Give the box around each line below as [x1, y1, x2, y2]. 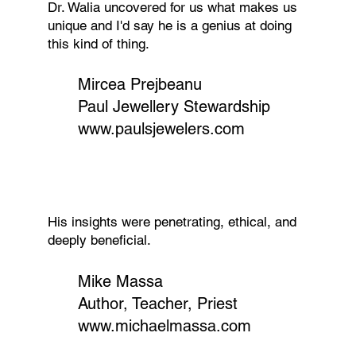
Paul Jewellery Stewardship [77, 96, 270, 116]
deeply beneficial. [47, 232, 151, 249]
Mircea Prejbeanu [77, 74, 202, 94]
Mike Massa [77, 271, 163, 291]
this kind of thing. [47, 35, 149, 52]
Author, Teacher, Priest [77, 293, 238, 313]
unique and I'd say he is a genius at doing [47, 17, 292, 33]
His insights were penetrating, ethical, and [47, 214, 296, 230]
